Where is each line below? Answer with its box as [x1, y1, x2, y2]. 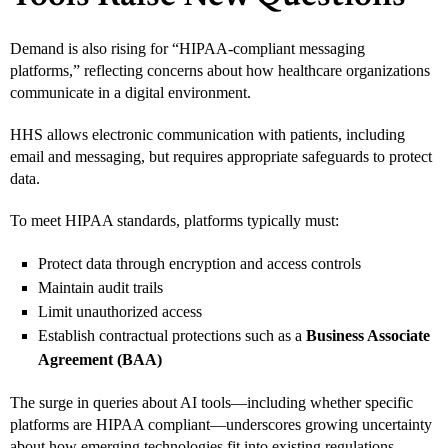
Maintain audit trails [38, 278, 163, 296]
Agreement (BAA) [38, 350, 162, 368]
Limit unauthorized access [38, 302, 202, 320]
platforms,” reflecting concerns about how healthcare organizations [10, 61, 430, 79]
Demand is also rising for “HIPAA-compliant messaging [10, 39, 365, 57]
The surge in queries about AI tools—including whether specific [10, 393, 413, 411]
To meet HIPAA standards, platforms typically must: [10, 211, 339, 229]
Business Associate [306, 326, 430, 344]
